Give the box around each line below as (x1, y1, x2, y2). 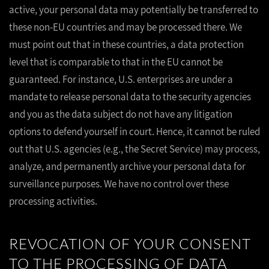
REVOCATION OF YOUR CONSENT (9, 235, 251, 253)
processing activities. (9, 195, 97, 208)
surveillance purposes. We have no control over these (9, 177, 229, 190)
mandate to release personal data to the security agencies (9, 90, 251, 103)
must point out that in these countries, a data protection (9, 38, 244, 51)
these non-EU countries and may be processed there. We (9, 20, 242, 34)
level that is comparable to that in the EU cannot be (9, 55, 223, 68)
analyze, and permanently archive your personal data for (9, 160, 246, 173)
